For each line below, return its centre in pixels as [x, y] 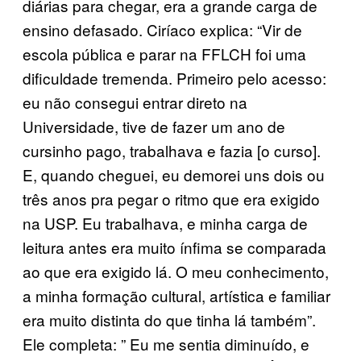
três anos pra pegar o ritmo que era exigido [171, 198]
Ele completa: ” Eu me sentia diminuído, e [166, 343]
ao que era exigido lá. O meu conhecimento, [176, 271]
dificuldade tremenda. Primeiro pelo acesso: [174, 77]
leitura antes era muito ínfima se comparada [174, 247]
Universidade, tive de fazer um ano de [154, 126]
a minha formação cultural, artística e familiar [176, 295]
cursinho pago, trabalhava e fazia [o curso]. [172, 150]
